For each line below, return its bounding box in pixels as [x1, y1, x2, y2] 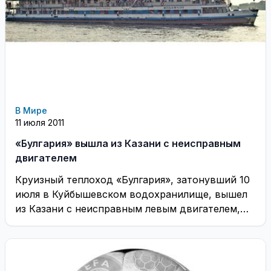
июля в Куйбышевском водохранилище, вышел [15, 188, 247, 200]
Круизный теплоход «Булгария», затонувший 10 [15, 173, 250, 186]
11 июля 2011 [15, 117, 64, 128]
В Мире [15, 105, 47, 116]
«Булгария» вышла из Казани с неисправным [15, 137, 241, 149]
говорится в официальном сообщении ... [15, 217, 213, 229]
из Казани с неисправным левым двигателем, [15, 202, 240, 215]
